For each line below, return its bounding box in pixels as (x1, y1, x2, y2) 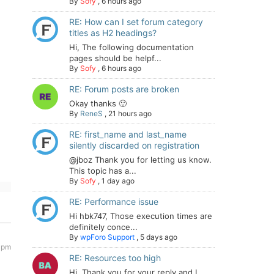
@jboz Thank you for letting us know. (69, 155, 212, 165)
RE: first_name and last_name (69, 129, 187, 139)
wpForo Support (80, 232, 135, 242)
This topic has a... (69, 166, 136, 176)
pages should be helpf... (69, 53, 161, 63)
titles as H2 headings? (69, 28, 157, 38)
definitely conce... (69, 222, 138, 232)
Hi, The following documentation (69, 42, 194, 52)
